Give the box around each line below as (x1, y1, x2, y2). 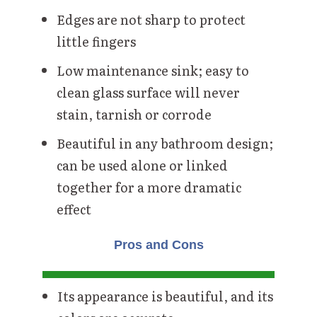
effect (57, 200, 91, 219)
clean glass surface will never (57, 83, 240, 103)
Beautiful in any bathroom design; (57, 134, 273, 154)
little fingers (57, 32, 136, 52)
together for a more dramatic (57, 178, 241, 197)
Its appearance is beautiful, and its (57, 287, 273, 306)
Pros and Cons (113, 238, 204, 253)
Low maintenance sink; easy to (57, 61, 249, 81)
